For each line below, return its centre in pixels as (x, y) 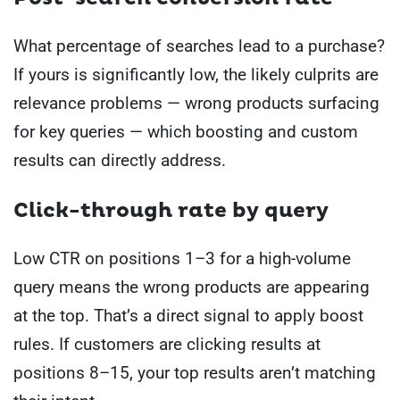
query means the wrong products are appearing (192, 287)
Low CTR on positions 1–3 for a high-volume (182, 259)
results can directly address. (120, 160)
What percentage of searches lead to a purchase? (199, 46)
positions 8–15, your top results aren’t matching (195, 373)
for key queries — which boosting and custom (186, 131)
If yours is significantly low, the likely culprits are (196, 74)
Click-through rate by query (171, 211)
